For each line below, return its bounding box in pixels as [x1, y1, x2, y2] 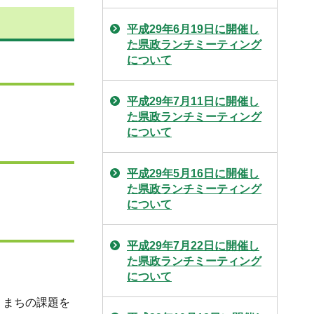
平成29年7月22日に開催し [127, 240, 259, 252]
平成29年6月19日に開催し [127, 23, 259, 35]
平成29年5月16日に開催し [127, 168, 259, 179]
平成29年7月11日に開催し [127, 95, 259, 107]
